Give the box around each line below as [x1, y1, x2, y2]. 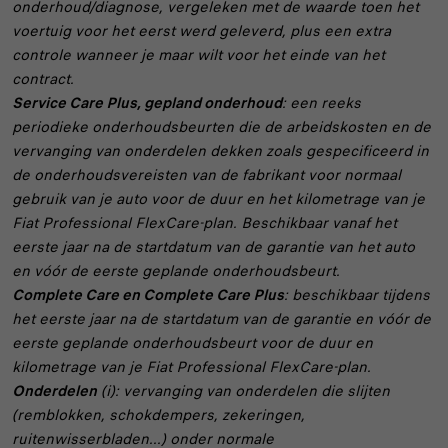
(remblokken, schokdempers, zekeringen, [12, 404, 305, 427]
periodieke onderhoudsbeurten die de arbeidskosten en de [12, 116, 431, 139]
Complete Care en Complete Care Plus [12, 284, 284, 307]
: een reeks [282, 92, 361, 115]
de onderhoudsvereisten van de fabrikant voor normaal [12, 164, 401, 187]
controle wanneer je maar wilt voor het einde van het [12, 44, 385, 67]
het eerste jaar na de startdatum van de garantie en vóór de [12, 308, 431, 331]
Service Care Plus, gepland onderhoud [12, 92, 282, 115]
